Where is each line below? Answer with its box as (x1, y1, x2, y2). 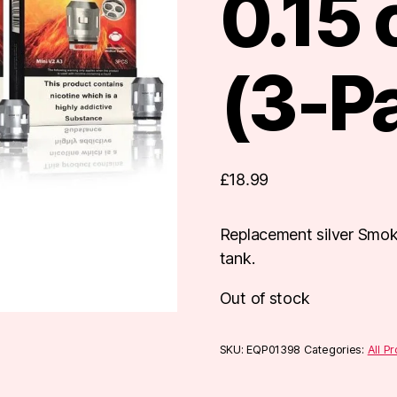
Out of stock (219, 289, 310, 308)
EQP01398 (246, 342, 301, 356)
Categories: (303, 342, 368, 356)
